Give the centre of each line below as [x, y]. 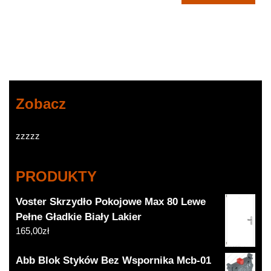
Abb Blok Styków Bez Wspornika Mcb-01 [114, 261]
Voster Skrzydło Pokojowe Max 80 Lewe [111, 201]
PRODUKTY [57, 176]
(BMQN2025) [218, 22]
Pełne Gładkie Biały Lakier [79, 217]
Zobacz [41, 103]
